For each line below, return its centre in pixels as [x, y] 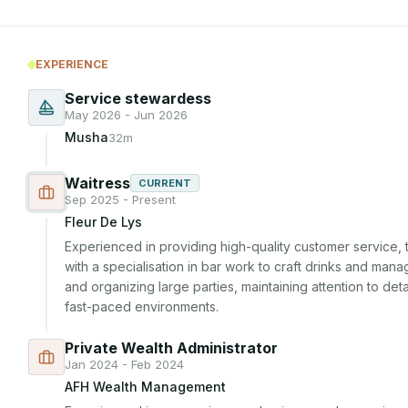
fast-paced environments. [142, 306]
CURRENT [165, 183]
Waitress [97, 183]
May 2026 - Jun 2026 [126, 115]
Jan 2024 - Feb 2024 [124, 364]
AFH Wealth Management [145, 387]
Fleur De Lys [103, 222]
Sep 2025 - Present [120, 199]
